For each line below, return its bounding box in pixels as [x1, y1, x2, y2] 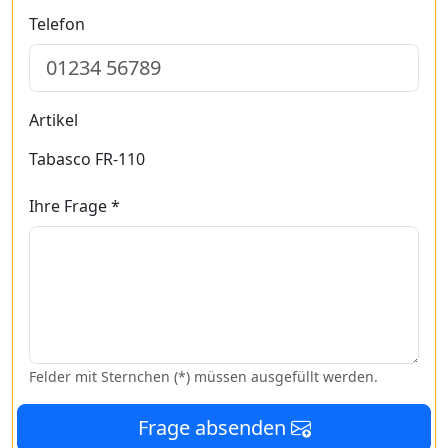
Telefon [29, 13, 85, 35]
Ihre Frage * [29, 195, 120, 217]
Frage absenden [137, 414, 291, 441]
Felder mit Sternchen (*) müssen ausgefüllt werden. [29, 367, 378, 386]
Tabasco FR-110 [29, 148, 145, 170]
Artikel [29, 109, 78, 131]
